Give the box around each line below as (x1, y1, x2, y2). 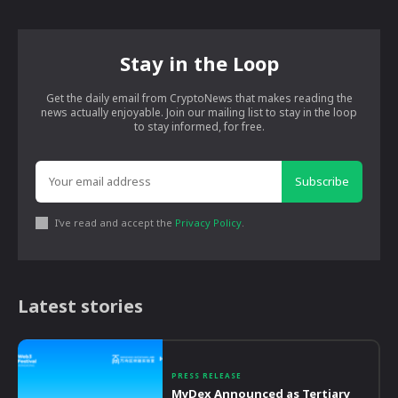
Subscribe (295, 172, 349, 189)
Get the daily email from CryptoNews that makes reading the (45, 90, 353, 106)
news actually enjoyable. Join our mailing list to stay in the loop (41, 104, 357, 120)
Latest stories (18, 293, 143, 318)
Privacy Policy (175, 215, 242, 229)
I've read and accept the (55, 215, 175, 229)
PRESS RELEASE (171, 370, 243, 381)
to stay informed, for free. (133, 118, 265, 134)
